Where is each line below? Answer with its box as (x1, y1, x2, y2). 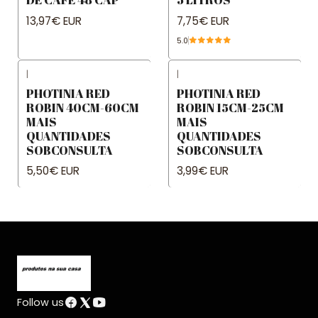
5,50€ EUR (26, 163, 79, 179)
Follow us (17, 295, 64, 310)
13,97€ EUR (26, 13, 82, 28)
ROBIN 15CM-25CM (177, 99, 284, 116)
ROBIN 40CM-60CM (26, 99, 139, 116)
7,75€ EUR (177, 13, 229, 28)
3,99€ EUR (177, 163, 229, 179)
